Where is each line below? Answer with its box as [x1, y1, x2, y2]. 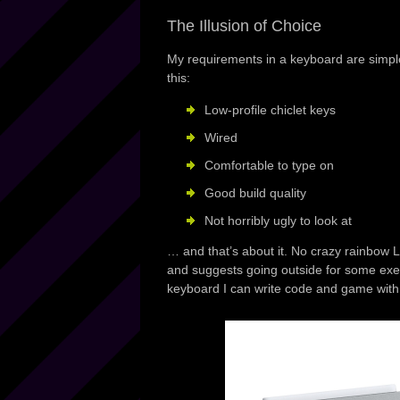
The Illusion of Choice [167, 17, 321, 35]
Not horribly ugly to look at [204, 213, 352, 228]
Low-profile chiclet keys [204, 103, 336, 117]
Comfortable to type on [204, 158, 334, 172]
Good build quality [204, 186, 306, 200]
